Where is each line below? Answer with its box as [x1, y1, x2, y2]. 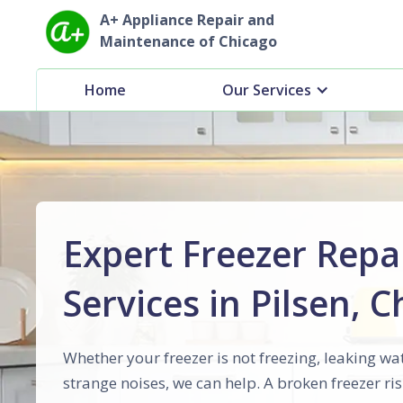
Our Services [221, 80, 311, 100]
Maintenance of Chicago [100, 31, 277, 51]
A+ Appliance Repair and [100, 10, 274, 30]
